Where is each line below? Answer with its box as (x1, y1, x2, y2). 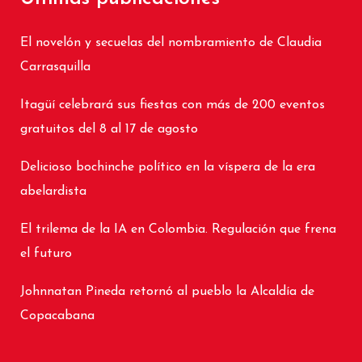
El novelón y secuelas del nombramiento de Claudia (20, 36, 322, 50)
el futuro (20, 247, 72, 261)
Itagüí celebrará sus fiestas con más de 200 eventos (20, 99, 325, 112)
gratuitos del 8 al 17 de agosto (20, 123, 198, 137)
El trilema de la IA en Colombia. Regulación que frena (20, 223, 336, 237)
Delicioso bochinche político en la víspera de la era (20, 161, 315, 175)
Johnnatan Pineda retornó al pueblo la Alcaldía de (20, 285, 314, 299)
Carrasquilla (20, 61, 90, 74)
